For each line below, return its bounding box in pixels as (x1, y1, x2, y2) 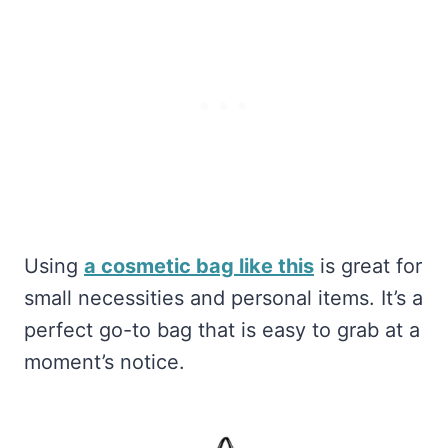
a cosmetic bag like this (84, 254, 314, 279)
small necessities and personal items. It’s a (24, 286, 423, 311)
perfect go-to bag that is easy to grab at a (24, 318, 420, 343)
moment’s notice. (24, 350, 185, 375)
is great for (314, 254, 422, 279)
